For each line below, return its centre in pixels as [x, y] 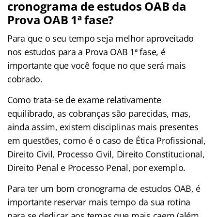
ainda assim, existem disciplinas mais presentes [103, 127]
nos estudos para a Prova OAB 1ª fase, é [86, 52]
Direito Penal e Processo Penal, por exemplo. [97, 167]
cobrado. [25, 79]
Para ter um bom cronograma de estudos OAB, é [104, 188]
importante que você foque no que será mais [97, 65]
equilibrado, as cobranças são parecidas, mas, [99, 113]
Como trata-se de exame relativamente [84, 100]
